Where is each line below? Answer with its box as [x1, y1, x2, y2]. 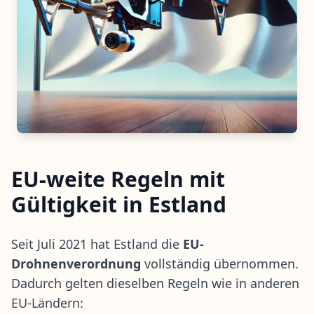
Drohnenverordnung [11, 254, 141, 272]
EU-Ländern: [11, 294, 83, 311]
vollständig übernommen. [141, 254, 299, 272]
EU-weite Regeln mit [11, 164, 225, 193]
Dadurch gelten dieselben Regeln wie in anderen [11, 274, 299, 292]
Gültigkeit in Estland [11, 189, 226, 219]
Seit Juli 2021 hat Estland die [11, 235, 183, 252]
